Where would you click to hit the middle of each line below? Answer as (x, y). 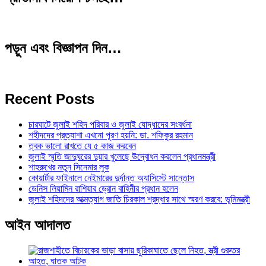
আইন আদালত (37, 225)
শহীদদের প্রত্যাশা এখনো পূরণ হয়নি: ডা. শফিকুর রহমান (111, 135)
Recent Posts (50, 99)
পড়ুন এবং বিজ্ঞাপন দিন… (63, 48)
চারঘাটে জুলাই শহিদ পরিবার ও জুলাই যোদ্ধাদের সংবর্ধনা (110, 125)
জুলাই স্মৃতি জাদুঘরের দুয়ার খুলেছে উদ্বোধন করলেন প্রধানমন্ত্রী (122, 157)
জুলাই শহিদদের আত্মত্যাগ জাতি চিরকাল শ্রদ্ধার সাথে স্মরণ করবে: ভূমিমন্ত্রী (139, 199)
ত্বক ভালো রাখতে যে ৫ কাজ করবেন (82, 146)
